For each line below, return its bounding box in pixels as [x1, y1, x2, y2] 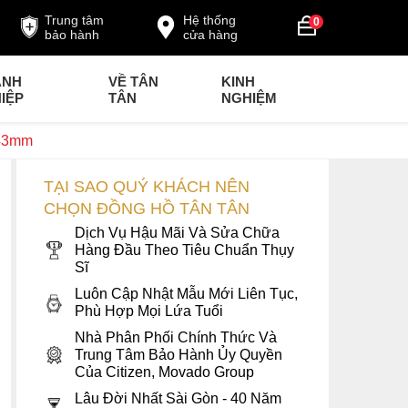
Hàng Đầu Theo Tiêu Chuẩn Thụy [75, 242, 295, 258]
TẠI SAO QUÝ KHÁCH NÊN [44, 178, 250, 196]
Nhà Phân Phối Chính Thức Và [75, 330, 278, 345]
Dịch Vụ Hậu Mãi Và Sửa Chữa [75, 225, 280, 240]
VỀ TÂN [108, 74, 159, 89]
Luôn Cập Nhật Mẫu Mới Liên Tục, [75, 286, 299, 301]
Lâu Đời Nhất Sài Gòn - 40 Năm [75, 391, 282, 406]
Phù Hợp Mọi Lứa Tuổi [75, 303, 224, 319]
